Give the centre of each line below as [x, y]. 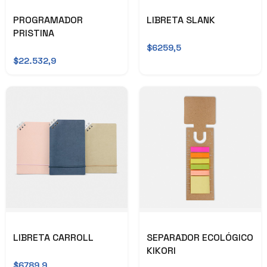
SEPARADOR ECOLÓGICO [200, 237]
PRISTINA [34, 33]
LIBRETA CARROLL [53, 237]
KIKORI [161, 250]
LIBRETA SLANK [181, 20]
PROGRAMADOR [48, 20]
